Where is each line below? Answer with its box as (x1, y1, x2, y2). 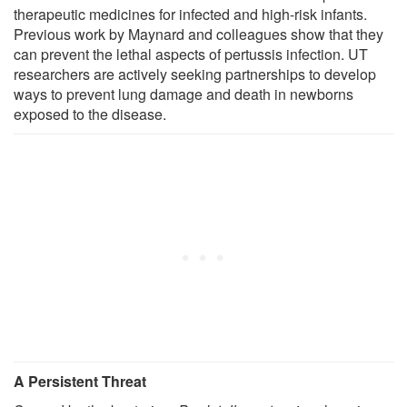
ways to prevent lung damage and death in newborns (14, 83, 353, 104)
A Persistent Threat (14, 370, 146, 392)
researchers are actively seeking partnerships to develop (14, 63, 376, 84)
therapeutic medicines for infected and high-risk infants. (14, 3, 367, 25)
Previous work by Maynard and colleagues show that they (14, 23, 383, 45)
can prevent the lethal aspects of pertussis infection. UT (14, 43, 368, 65)
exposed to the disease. (14, 103, 166, 124)
